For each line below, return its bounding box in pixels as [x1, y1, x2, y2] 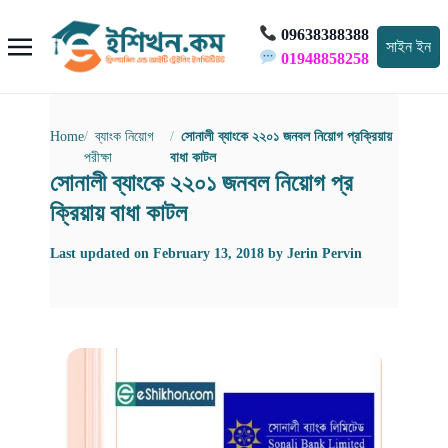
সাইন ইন [386, 37, 431, 55]
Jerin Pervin [287, 246, 362, 262]
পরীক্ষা [84, 150, 112, 166]
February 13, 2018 [153, 246, 264, 262]
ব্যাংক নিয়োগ [95, 129, 154, 145]
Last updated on [50, 246, 153, 262]
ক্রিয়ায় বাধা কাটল [50, 196, 187, 230]
